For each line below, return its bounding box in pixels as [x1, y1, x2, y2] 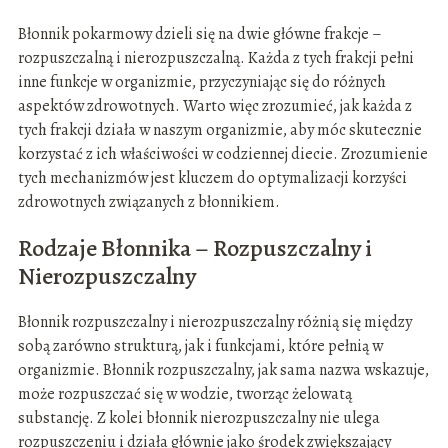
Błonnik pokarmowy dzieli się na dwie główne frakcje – [17, 23, 382, 46]
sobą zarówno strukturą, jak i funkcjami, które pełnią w [17, 335, 383, 358]
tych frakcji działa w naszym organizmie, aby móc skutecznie [17, 119, 422, 142]
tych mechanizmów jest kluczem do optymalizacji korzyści [17, 167, 407, 190]
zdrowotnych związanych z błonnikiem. [17, 191, 280, 214]
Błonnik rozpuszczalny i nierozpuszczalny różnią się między [17, 311, 412, 334]
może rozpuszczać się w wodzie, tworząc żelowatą [17, 383, 352, 406]
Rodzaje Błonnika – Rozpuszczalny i [17, 232, 372, 265]
